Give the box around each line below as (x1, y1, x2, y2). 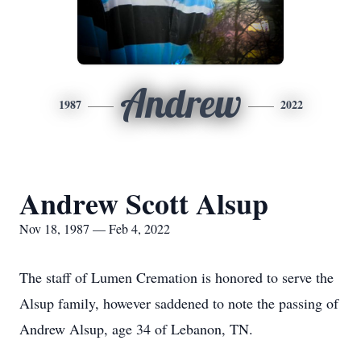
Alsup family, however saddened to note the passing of (19, 293, 338, 313)
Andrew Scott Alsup (19, 182, 268, 224)
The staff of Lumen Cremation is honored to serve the (19, 268, 334, 287)
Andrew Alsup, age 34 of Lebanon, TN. (19, 319, 253, 338)
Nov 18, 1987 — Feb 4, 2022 (19, 220, 170, 237)
